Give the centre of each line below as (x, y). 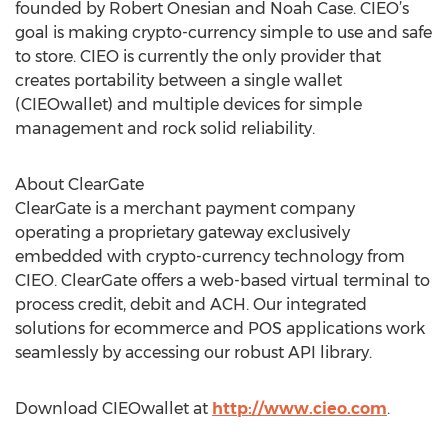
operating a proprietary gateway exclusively (182, 232)
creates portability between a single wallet (178, 80)
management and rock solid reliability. (165, 128)
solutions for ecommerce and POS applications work (220, 328)
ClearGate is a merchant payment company (185, 208)
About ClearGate (79, 184)
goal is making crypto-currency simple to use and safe (223, 32)
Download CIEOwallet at (113, 408)
